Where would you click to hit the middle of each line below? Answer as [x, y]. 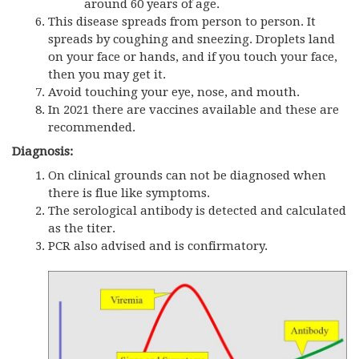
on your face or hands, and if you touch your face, [193, 56]
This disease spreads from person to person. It [182, 21]
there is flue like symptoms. [129, 193]
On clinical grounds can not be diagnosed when [187, 175]
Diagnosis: [42, 151]
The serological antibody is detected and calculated [197, 210]
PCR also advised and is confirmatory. [158, 246]
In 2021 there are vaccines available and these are [194, 109]
